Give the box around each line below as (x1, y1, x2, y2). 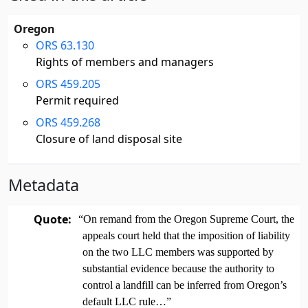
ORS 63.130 (36, 38, 94, 53)
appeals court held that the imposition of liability (82, 230, 290, 241)
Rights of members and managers (36, 54, 214, 69)
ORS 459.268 (36, 115, 100, 130)
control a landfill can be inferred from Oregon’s (82, 279, 287, 291)
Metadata (8, 174, 79, 196)
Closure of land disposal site (36, 131, 182, 146)
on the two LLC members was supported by (82, 246, 274, 258)
